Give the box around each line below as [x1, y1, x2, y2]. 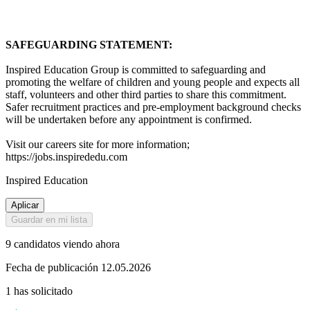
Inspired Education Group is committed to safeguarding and [6, 64, 266, 76]
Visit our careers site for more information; [6, 138, 190, 151]
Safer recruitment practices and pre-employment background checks [6, 101, 301, 113]
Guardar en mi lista [11, 215, 87, 226]
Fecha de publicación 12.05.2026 [6, 262, 151, 274]
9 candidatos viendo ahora [6, 238, 120, 250]
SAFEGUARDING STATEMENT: [6, 39, 172, 51]
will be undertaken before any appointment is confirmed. [6, 113, 252, 126]
